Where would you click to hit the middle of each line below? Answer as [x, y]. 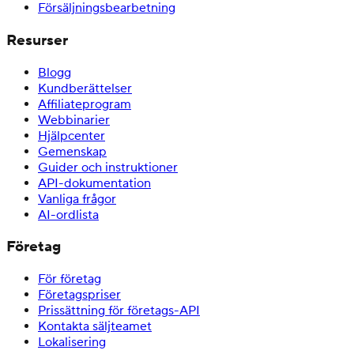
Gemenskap [72, 151]
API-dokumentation [94, 183]
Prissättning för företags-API [119, 311]
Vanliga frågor [77, 199]
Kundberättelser [85, 88]
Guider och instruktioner [108, 167]
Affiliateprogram [85, 104]
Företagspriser [79, 295]
